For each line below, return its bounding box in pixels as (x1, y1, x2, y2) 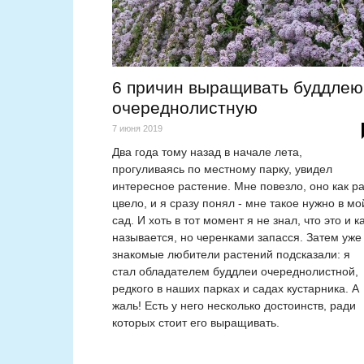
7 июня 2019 (112, 123, 162, 134)
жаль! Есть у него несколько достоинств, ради (112, 299, 356, 313)
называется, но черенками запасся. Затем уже (112, 231, 362, 245)
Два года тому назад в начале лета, (112, 145, 302, 159)
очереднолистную (112, 98, 258, 118)
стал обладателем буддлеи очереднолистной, (112, 265, 358, 279)
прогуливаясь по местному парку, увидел (112, 162, 332, 176)
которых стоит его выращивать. (112, 316, 279, 330)
